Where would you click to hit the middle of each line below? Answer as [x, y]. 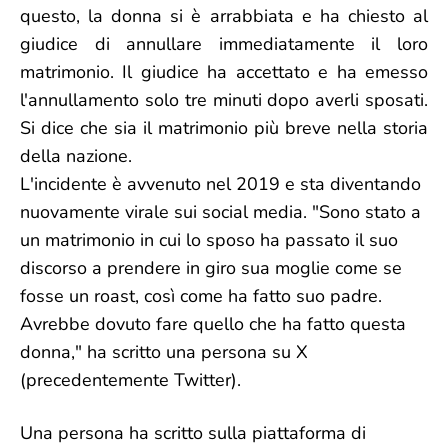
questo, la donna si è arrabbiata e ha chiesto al [224, 16]
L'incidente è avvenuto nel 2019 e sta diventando [220, 184]
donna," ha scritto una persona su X [164, 352]
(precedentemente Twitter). [130, 380]
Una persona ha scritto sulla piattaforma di [193, 433]
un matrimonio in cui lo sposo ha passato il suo [209, 240]
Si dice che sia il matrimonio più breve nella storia [224, 128]
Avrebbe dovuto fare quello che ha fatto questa [213, 324]
